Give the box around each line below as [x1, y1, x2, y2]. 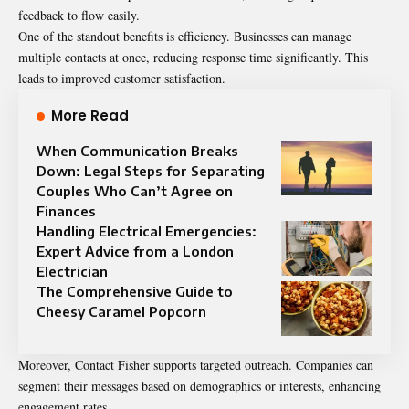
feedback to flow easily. [18, 5, 140, 24]
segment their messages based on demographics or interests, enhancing [18, 376, 381, 394]
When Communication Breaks [37, 142, 238, 159]
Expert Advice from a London [37, 242, 234, 259]
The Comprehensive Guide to [37, 282, 233, 299]
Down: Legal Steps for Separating [37, 162, 265, 179]
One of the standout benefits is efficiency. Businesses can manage [18, 26, 351, 45]
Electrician [37, 262, 108, 279]
